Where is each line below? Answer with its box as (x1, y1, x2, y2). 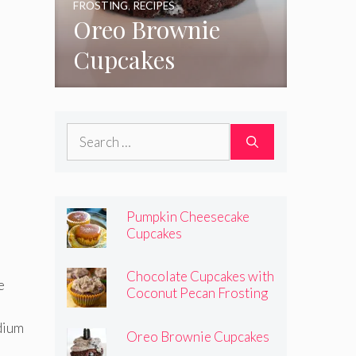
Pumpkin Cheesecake (126, 207, 250, 225)
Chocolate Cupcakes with (126, 268, 274, 285)
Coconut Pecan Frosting (126, 284, 268, 302)
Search (65, 124, 106, 141)
